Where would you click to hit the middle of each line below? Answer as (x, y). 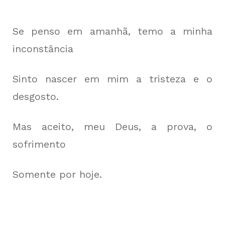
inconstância (43, 49)
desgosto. (36, 96)
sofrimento (39, 144)
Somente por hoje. (57, 174)
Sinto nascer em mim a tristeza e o (113, 79)
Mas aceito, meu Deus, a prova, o (113, 127)
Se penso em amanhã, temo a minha (113, 31)
